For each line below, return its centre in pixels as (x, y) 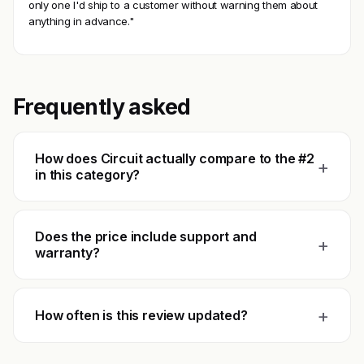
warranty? (67, 253)
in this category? (88, 175)
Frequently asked (102, 107)
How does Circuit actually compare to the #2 (175, 159)
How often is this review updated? (141, 316)
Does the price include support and (146, 237)
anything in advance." (81, 22)
